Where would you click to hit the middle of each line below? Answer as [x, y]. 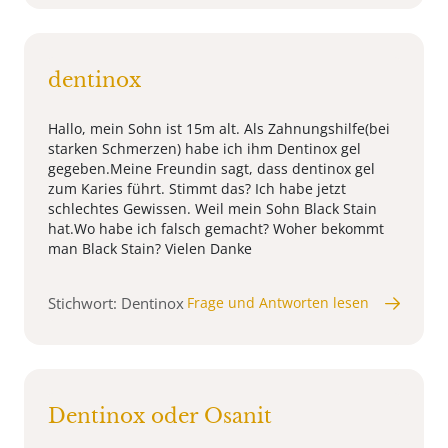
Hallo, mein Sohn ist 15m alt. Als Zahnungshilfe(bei [219, 129]
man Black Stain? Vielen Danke [150, 249]
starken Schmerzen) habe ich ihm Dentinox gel [204, 149]
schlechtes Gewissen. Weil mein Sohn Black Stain [212, 209]
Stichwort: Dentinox [116, 303]
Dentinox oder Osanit [160, 416]
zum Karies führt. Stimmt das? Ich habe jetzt [197, 189]
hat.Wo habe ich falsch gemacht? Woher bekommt [216, 229]
